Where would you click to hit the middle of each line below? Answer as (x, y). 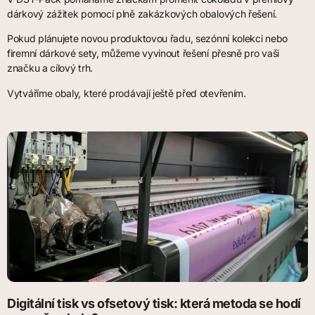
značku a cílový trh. (50, 68)
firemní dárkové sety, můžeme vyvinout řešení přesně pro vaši (143, 53)
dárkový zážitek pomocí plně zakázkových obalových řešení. (142, 13)
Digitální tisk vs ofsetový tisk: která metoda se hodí (154, 304)
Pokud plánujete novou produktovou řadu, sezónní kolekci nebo (147, 39)
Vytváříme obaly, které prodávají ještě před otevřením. (127, 93)
